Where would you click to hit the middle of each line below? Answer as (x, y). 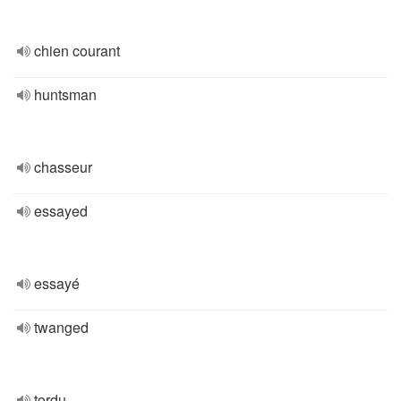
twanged (61, 327)
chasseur (63, 167)
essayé (57, 283)
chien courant (77, 51)
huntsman (65, 94)
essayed (61, 211)
